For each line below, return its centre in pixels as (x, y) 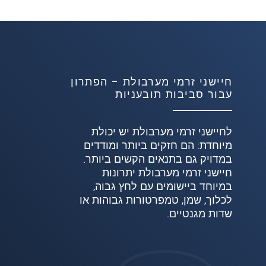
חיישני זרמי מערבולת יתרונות (167, 173)
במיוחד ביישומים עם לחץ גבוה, (163, 187)
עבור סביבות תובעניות (174, 95)
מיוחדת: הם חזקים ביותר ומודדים (158, 146)
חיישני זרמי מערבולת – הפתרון (152, 83)
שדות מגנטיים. (200, 214)
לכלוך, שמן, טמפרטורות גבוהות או (156, 201)
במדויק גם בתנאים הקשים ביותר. (158, 160)
